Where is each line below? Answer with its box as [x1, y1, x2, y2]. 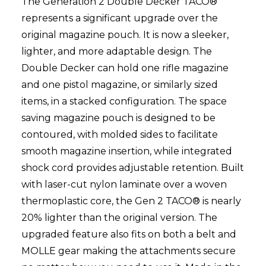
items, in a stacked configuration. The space [21, 96, 227, 107]
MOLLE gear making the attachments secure [21, 245, 236, 257]
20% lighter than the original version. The [21, 212, 217, 224]
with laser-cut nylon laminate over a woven [21, 179, 227, 191]
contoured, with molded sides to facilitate [21, 129, 218, 141]
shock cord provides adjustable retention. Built [21, 162, 244, 174]
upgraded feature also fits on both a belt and [21, 229, 236, 240]
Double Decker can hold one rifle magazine [21, 62, 229, 74]
